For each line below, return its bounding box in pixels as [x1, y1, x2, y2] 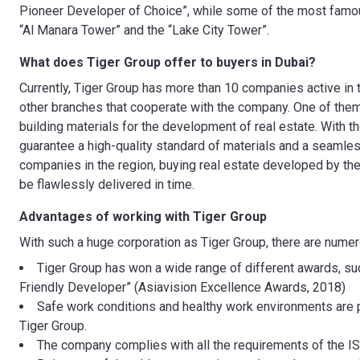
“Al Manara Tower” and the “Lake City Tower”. [19, 22, 272, 38]
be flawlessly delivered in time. [19, 177, 198, 192]
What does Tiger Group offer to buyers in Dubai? [19, 55, 316, 70]
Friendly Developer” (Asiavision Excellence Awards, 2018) [19, 280, 346, 295]
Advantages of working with [19, 209, 190, 224]
